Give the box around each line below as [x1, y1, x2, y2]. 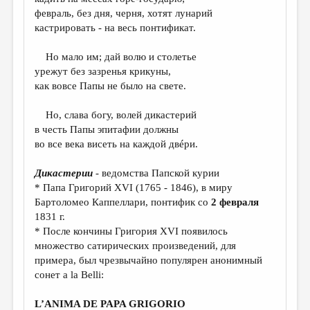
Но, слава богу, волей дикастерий [35, 109, 197, 121]
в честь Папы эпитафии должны [35, 124, 179, 136]
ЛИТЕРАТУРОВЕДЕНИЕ [11, 46, 132, 60]
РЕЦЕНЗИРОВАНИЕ [11, 119, 113, 132]
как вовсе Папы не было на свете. [35, 80, 187, 92]
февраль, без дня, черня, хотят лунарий [35, 8, 213, 19]
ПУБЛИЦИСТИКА [11, 95, 103, 108]
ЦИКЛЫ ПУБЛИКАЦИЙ [11, 143, 136, 156]
